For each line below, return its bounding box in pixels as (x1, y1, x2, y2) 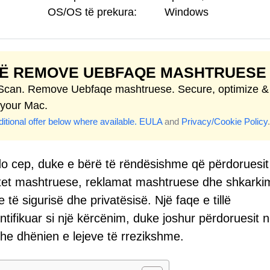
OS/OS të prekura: (48, 6, 137, 18)
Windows (165, 6, 209, 18)
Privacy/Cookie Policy (181, 116, 268, 127)
